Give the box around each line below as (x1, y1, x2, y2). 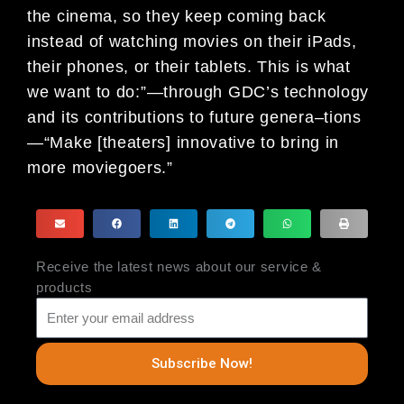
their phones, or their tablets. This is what (27, 58, 351, 77)
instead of (27, 32, 109, 51)
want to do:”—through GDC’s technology (54, 83, 370, 102)
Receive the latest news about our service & (36, 258, 323, 274)
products (36, 279, 93, 295)
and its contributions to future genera (27, 108, 315, 127)
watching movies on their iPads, (108, 32, 357, 51)
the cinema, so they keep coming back (27, 7, 326, 26)
